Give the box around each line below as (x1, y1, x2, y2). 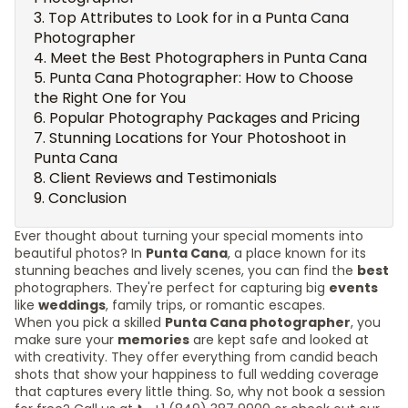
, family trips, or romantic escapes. (106, 296, 325, 314)
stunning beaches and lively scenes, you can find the (15, 261, 357, 280)
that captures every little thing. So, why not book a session (15, 382, 385, 401)
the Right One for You (34, 87, 186, 108)
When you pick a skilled (15, 313, 165, 331)
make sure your (15, 331, 117, 349)
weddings (38, 296, 106, 314)
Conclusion (48, 188, 127, 209)
